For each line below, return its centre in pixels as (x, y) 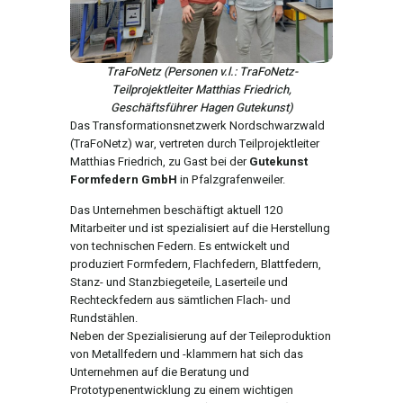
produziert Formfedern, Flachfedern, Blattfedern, (196, 264)
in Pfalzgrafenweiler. (231, 180)
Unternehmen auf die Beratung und (160, 372)
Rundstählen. (104, 318)
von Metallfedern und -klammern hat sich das (187, 354)
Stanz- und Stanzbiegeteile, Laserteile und (179, 282)
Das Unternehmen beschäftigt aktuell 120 (176, 210)
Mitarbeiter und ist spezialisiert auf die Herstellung (200, 228)
